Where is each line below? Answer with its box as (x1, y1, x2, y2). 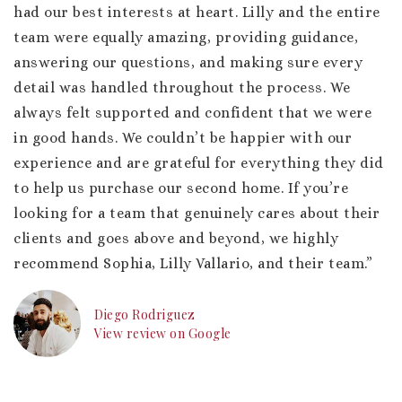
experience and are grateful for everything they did (13, 154, 384, 171)
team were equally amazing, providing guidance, (13, 29, 358, 46)
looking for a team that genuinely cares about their (13, 205, 380, 222)
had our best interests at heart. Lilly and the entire (13, 4, 380, 21)
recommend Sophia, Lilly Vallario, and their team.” (13, 255, 372, 272)
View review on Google (94, 324, 232, 342)
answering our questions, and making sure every (13, 54, 363, 71)
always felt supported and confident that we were (13, 104, 371, 121)
